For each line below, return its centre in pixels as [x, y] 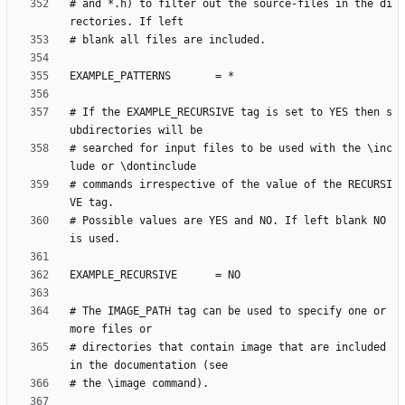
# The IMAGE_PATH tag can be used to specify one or [228, 311]
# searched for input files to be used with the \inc [231, 149]
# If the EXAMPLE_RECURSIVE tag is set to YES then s [231, 113]
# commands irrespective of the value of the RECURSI [231, 185]
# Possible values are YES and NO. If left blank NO [228, 221]
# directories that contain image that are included [228, 348]
